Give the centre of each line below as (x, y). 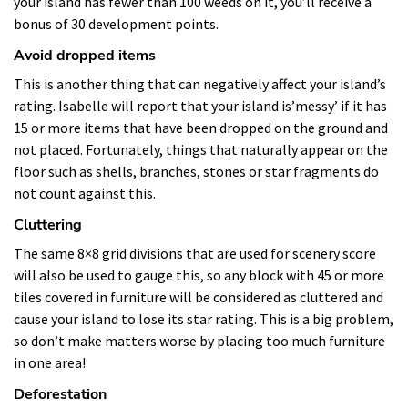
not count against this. (85, 193)
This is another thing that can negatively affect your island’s (200, 84)
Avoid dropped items (85, 56)
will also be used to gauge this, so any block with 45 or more (199, 275)
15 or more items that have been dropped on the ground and (201, 127)
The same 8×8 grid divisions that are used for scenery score (195, 253)
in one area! (50, 362)
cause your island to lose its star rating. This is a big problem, (204, 319)
